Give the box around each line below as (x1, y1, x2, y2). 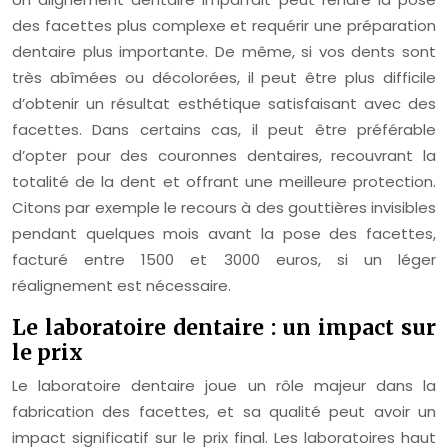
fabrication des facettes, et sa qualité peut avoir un (12, 401, 436, 422)
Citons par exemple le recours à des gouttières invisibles (12, 197, 436, 218)
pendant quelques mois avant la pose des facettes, (12, 223, 436, 244)
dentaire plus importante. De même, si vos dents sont (12, 41, 436, 62)
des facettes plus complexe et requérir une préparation (12, 15, 436, 36)
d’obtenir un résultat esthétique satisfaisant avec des (12, 93, 436, 114)
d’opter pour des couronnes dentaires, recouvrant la (12, 145, 436, 166)
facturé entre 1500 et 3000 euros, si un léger (12, 249, 436, 270)
